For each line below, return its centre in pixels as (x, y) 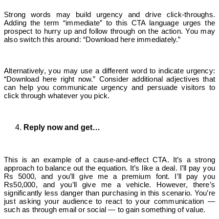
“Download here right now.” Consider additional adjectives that (109, 79)
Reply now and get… (62, 127)
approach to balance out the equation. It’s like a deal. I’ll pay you (109, 168)
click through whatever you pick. (57, 95)
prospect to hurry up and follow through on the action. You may (109, 31)
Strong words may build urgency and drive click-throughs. (109, 14)
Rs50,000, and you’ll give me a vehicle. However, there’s (109, 184)
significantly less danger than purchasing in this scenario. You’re (109, 193)
